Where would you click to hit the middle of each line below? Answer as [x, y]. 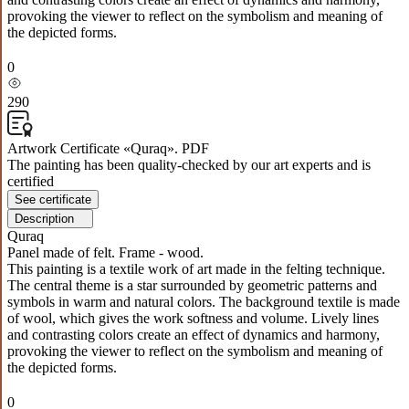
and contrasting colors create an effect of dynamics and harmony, [194, 334]
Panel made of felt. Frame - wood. [105, 252]
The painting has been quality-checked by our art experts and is [189, 164]
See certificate [53, 199]
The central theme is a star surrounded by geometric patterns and [192, 285]
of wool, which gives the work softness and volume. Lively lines [193, 318]
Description [44, 218]
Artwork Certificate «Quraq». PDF [108, 148]
